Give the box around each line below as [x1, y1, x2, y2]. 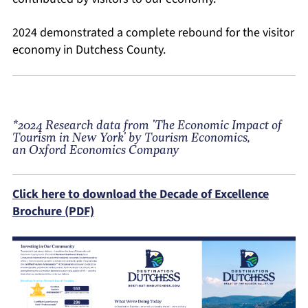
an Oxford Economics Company [12, 144, 179, 157]
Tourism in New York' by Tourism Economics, [12, 132, 250, 145]
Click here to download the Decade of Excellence [12, 186, 269, 203]
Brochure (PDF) [12, 203, 94, 220]
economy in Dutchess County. [12, 41, 168, 58]
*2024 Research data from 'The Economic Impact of [12, 120, 282, 133]
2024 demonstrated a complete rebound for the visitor [12, 24, 294, 41]
